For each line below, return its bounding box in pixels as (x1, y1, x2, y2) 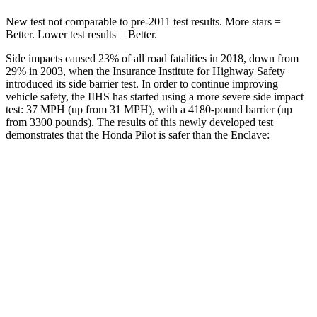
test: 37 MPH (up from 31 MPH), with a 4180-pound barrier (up (6, 103, 292, 115)
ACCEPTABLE (201, 239, 260, 250)
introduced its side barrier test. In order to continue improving (6, 77, 278, 90)
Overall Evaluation (62, 207, 136, 217)
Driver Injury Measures (163, 272, 252, 282)
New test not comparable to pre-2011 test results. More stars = (6, 15, 281, 28)
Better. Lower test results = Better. (6, 28, 157, 40)
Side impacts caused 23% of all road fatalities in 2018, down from (6, 52, 299, 64)
